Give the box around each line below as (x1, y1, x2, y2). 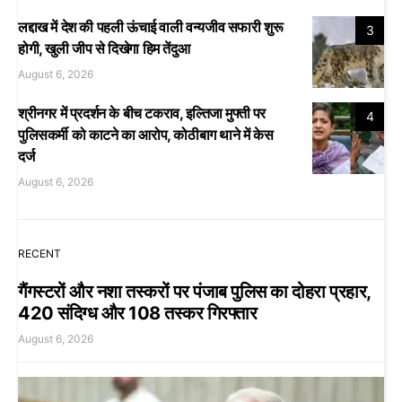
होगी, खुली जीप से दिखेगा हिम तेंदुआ (18, 39, 190, 57)
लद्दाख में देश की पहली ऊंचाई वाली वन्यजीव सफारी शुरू (18, 17, 284, 36)
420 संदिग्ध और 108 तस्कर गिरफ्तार (18, 301, 257, 324)
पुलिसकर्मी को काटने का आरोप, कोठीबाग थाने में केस (18, 125, 274, 144)
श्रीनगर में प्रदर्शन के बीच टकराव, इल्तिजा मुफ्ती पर (18, 103, 266, 122)
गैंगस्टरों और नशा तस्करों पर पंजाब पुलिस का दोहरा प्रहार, (18, 280, 371, 302)
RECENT (18, 246, 61, 260)
